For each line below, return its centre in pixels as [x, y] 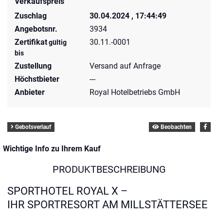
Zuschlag [31, 16]
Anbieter [30, 92]
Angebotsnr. [36, 29]
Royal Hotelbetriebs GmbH [135, 92]
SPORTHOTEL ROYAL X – [67, 191]
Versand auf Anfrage [125, 66]
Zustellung [33, 66]
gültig [57, 42]
